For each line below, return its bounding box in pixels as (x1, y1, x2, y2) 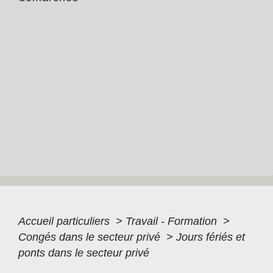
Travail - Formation (126, 215, 220, 228)
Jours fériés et (176, 231, 245, 244)
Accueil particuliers (18, 215, 113, 228)
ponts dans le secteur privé (18, 247, 149, 260)
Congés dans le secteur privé (18, 231, 163, 244)
